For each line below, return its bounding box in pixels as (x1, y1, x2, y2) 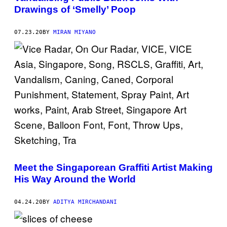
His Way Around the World (14, 173, 136, 184)
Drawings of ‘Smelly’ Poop (14, 4, 136, 15)
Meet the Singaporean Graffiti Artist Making (14, 162, 213, 173)
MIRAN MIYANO (53, 29, 96, 35)
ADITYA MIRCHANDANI (53, 198, 117, 205)
